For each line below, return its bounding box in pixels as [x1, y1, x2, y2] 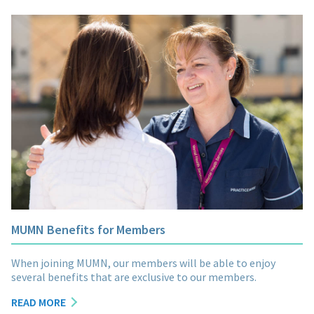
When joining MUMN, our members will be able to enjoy [11, 255, 275, 270]
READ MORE [11, 294, 66, 309]
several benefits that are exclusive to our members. [11, 269, 259, 284]
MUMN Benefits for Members [11, 221, 165, 238]
